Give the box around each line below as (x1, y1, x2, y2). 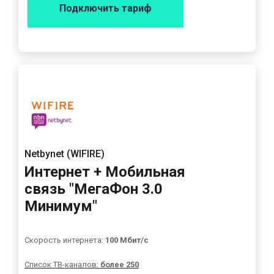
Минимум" (24, 198, 97, 215)
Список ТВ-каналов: (24, 260, 100, 269)
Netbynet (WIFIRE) (24, 148, 105, 160)
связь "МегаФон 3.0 (24, 180, 163, 198)
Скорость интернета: (24, 235, 105, 245)
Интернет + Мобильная (24, 163, 185, 180)
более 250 (100, 260, 139, 269)
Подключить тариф (59, 2, 152, 14)
